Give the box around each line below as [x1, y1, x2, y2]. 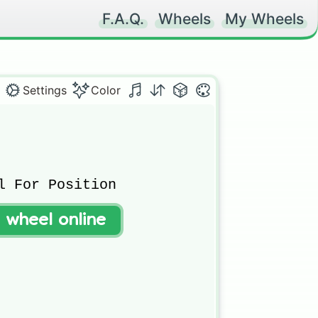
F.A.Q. [102, 10, 144, 28]
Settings [23, 83, 67, 97]
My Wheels [225, 10, 304, 28]
